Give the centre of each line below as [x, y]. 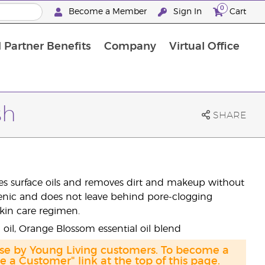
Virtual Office [204, 47]
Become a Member [107, 12]
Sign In [187, 12]
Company [130, 47]
